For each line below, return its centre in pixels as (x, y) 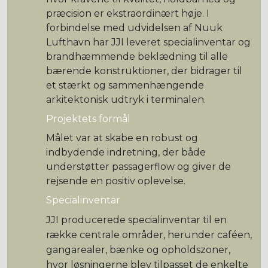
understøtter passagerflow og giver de (138, 167)
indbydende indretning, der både (126, 152)
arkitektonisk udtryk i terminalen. (127, 100)
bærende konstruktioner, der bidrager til (144, 71)
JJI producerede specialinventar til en (136, 220)
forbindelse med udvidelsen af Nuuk (134, 28)
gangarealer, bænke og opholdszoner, (138, 250)
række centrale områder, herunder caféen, (149, 235)
